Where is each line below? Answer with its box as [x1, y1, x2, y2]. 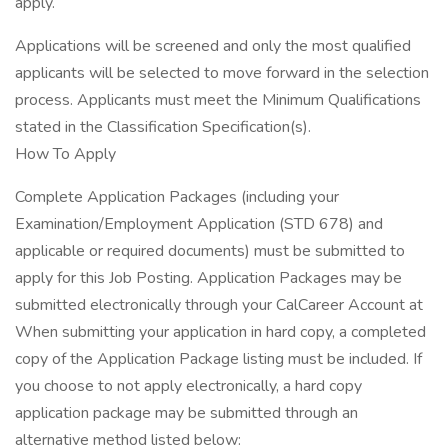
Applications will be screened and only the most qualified [15, 35, 411, 57]
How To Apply [15, 143, 116, 165]
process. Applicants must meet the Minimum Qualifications [15, 89, 421, 111]
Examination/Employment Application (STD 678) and [15, 213, 383, 235]
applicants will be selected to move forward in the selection [15, 62, 429, 84]
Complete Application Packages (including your [15, 186, 339, 208]
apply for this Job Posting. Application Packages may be [15, 267, 402, 289]
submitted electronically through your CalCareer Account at [15, 294, 423, 316]
